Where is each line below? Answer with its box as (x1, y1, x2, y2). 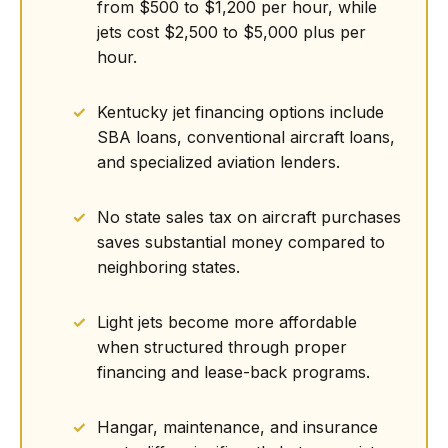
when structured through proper (97, 337, 347, 357)
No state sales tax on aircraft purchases (97, 207, 401, 227)
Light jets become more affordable (97, 312, 357, 332)
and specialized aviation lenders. (97, 152, 340, 172)
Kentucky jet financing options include (97, 102, 384, 122)
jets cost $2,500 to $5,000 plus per (97, 22, 366, 42)
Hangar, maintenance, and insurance (97, 417, 378, 437)
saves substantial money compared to (97, 232, 385, 252)
